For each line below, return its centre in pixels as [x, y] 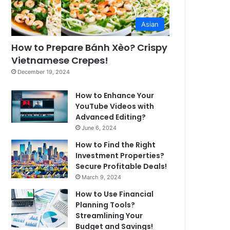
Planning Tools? [106, 205]
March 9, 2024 [102, 177]
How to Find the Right [116, 145]
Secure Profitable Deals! [121, 167]
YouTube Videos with [115, 107]
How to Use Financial [115, 194]
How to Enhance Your [115, 96]
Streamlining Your [109, 216]
